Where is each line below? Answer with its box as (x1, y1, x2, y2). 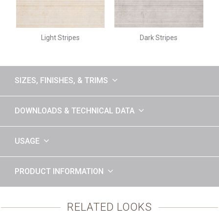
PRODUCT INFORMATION (15, 166, 104, 176)
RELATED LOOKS (67, 200, 152, 213)
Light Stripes (41, 34, 80, 42)
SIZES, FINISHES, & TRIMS (15, 75, 108, 85)
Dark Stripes (140, 34, 178, 42)
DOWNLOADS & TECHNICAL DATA (15, 106, 134, 115)
